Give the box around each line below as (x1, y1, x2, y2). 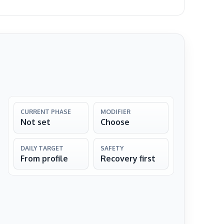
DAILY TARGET (20, 144, 64, 152)
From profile (20, 153, 68, 163)
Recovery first (100, 153, 155, 163)
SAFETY (100, 144, 123, 152)
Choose (100, 117, 129, 127)
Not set (20, 117, 51, 127)
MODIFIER (100, 108, 130, 116)
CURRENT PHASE (20, 108, 71, 116)
